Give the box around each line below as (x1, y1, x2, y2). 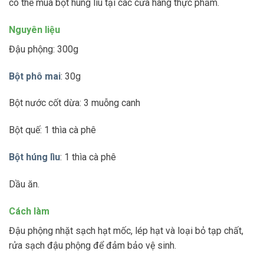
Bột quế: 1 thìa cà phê (9, 124, 96, 136)
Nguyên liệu (9, 24, 60, 35)
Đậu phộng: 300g (9, 43, 78, 55)
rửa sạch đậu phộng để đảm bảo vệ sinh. (9, 239, 176, 251)
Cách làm (9, 205, 49, 217)
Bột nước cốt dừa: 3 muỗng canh (9, 97, 140, 109)
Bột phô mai (9, 70, 61, 82)
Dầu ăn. (9, 178, 39, 190)
